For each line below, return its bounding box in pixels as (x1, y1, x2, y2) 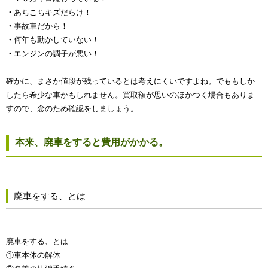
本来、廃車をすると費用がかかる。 (15, 137, 168, 148)
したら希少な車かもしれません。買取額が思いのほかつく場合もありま (6, 90, 255, 100)
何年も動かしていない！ (14, 35, 99, 45)
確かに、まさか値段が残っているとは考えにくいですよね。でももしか (6, 77, 255, 86)
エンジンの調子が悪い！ (14, 49, 99, 59)
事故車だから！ (14, 22, 68, 31)
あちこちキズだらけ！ (14, 8, 92, 17)
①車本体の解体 (6, 251, 60, 260)
